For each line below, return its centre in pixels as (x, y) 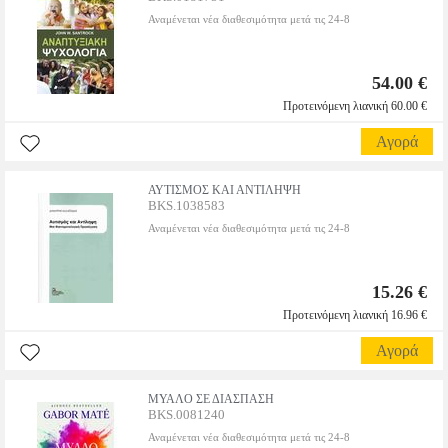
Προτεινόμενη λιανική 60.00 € (355, 106)
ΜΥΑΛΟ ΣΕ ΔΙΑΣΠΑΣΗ (211, 399)
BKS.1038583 (186, 205)
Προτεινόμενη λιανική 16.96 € (355, 315)
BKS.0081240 (186, 414)
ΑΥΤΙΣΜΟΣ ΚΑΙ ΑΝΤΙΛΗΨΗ (224, 190)
